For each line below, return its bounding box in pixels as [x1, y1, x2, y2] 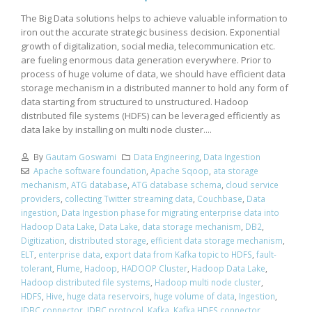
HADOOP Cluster [121, 262, 187, 274]
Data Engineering [134, 150, 200, 162]
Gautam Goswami [45, 150, 116, 162]
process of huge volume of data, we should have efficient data [21, 68, 286, 81]
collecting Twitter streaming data [65, 192, 193, 204]
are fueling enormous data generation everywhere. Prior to [21, 54, 272, 67]
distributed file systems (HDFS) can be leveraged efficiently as [21, 109, 281, 123]
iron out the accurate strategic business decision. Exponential [21, 26, 280, 39]
